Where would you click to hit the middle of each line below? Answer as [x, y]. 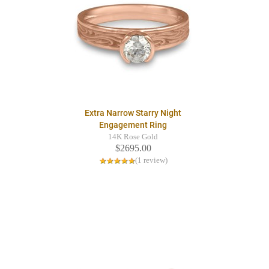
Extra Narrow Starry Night [133, 113]
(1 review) [151, 161]
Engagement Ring [133, 125]
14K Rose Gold [133, 137]
